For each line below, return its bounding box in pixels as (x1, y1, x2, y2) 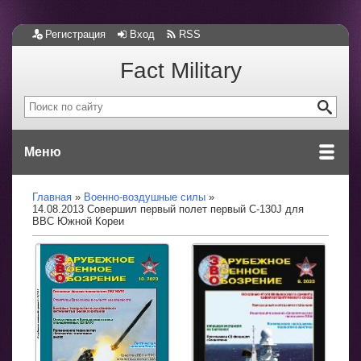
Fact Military (119, 58, 242, 83)
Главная (32, 191, 72, 203)
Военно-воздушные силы (84, 191, 205, 203)
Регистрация (45, 28, 106, 40)
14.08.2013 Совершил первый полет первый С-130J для (32, 203, 304, 215)
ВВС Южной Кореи (32, 215, 124, 227)
